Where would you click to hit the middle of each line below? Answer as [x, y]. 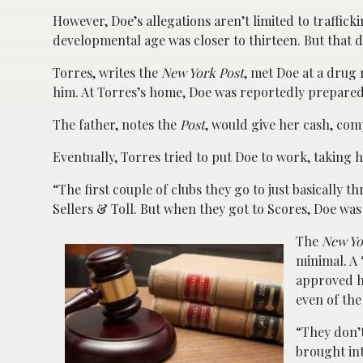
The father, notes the [116, 124]
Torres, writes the [107, 72]
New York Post [203, 72]
